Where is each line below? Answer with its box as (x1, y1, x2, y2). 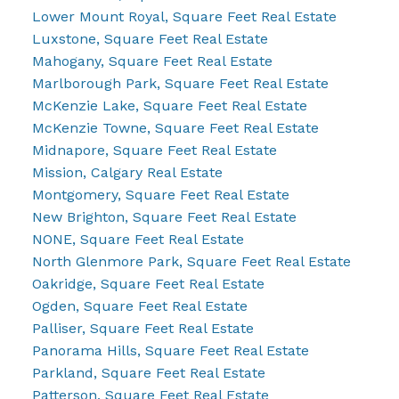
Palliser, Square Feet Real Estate (31, 319, 254, 337)
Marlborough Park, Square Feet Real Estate (31, 74, 329, 92)
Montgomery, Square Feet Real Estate (31, 185, 289, 203)
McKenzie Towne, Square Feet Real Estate (31, 118, 319, 136)
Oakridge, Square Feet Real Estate (31, 274, 265, 292)
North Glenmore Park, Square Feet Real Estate (31, 252, 351, 270)
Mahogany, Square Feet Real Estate (31, 52, 273, 69)
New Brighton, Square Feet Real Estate (31, 208, 297, 225)
